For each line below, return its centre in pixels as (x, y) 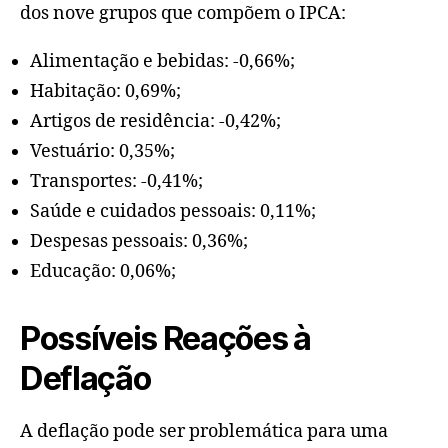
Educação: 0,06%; (103, 271)
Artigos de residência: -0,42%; (155, 121)
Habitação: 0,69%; (105, 91)
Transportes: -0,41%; (116, 181)
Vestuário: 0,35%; (102, 151)
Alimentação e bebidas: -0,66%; (162, 61)
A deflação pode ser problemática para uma (204, 431)
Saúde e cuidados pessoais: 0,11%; (173, 211)
